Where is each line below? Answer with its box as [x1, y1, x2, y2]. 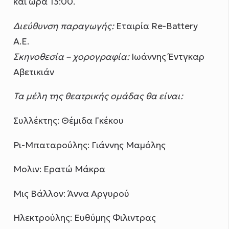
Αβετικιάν [13, 66, 55, 78]
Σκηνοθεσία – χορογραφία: [13, 51, 130, 62]
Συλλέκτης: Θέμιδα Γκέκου [13, 115, 124, 127]
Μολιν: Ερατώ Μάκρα [13, 164, 106, 175]
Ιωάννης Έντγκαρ [129, 51, 205, 62]
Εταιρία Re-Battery [114, 20, 198, 32]
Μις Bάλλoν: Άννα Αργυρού [13, 188, 130, 199]
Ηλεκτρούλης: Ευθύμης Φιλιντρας [13, 212, 156, 224]
